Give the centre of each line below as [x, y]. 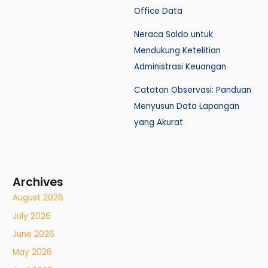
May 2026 [33, 252]
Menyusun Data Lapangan [187, 106]
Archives [38, 182]
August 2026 [38, 198]
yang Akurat [159, 122]
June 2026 [34, 234]
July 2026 [32, 216]
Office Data [158, 11]
